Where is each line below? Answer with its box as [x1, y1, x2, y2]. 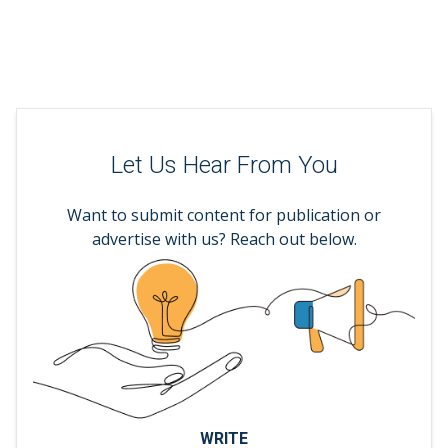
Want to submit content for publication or [67, 204, 381, 227]
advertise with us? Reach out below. [91, 228, 357, 251]
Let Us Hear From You [110, 150, 338, 179]
